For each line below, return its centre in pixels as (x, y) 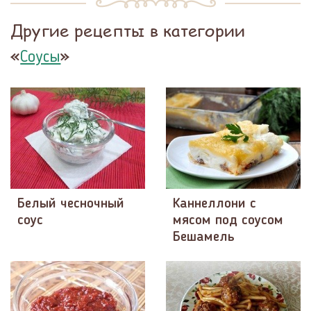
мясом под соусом (228, 220)
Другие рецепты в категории (128, 31)
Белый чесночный (71, 204)
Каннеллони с (215, 204)
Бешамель (204, 237)
